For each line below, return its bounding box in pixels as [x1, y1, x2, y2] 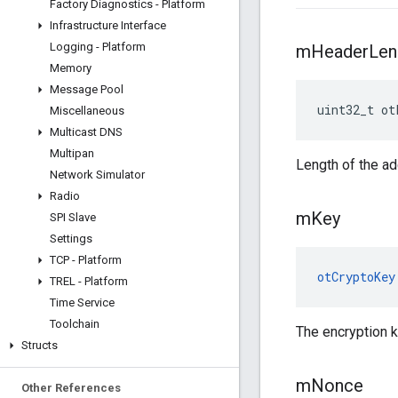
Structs [21, 338, 58, 352]
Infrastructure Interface [50, 19, 166, 32]
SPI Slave [50, 211, 96, 224]
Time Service [50, 296, 115, 309]
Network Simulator [50, 168, 145, 181]
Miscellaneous [50, 104, 124, 117]
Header [311, 41, 369, 63]
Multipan [50, 147, 94, 160]
